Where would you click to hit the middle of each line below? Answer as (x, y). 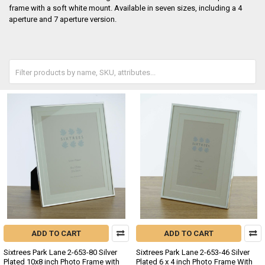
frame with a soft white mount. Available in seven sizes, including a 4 (125, 8)
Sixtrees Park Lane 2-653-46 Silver (193, 253)
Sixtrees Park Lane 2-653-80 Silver (60, 253)
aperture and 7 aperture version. (62, 20)
